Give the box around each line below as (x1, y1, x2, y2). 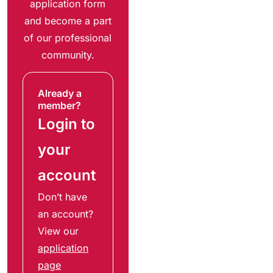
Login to (38, 115, 95, 133)
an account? (38, 208, 93, 221)
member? (38, 99, 81, 112)
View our (38, 225, 79, 238)
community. (41, 49, 94, 61)
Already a (38, 87, 82, 100)
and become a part (24, 15, 112, 27)
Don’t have (38, 191, 87, 204)
